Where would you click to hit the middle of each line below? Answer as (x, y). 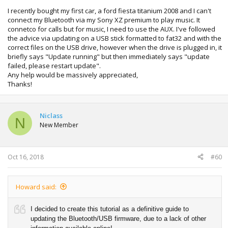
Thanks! (20, 84)
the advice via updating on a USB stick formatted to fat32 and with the (115, 38)
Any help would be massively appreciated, (73, 75)
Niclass (51, 116)
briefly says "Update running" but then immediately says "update (109, 56)
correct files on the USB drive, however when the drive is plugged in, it (115, 47)
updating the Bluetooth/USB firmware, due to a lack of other (118, 218)
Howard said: (36, 187)
